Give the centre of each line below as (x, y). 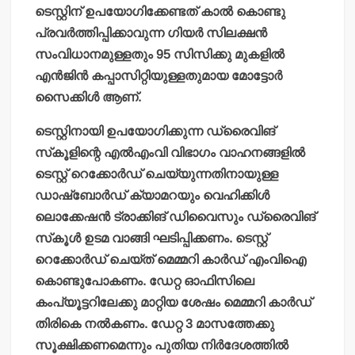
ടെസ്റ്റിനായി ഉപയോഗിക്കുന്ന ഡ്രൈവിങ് (155, 131)
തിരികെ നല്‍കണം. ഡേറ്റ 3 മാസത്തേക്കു (155, 323)
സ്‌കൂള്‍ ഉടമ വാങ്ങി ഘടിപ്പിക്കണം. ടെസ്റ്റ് (152, 238)
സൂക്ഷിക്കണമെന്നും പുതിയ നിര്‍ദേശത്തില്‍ (162, 345)
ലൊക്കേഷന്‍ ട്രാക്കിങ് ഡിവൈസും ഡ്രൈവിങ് (176, 216)
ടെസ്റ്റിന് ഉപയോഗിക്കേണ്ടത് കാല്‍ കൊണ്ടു (160, 11)
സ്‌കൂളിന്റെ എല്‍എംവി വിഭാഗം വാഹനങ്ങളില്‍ (170, 152)
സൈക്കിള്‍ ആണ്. (88, 97)
